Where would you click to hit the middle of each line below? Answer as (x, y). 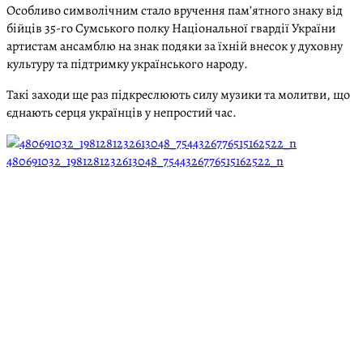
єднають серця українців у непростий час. (122, 112)
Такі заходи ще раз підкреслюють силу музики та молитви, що (178, 94)
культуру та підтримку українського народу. (127, 64)
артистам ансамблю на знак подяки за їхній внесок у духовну (175, 46)
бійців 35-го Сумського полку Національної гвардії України (171, 28)
